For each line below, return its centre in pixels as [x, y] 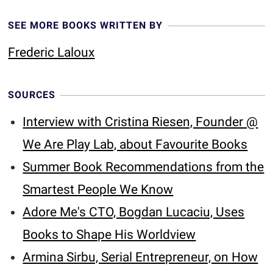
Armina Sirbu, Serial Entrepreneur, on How [140, 257]
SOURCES [32, 95]
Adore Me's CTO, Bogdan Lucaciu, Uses [134, 212]
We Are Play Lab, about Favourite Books [135, 144]
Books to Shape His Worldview [109, 235]
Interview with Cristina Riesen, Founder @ [140, 122]
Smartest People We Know [98, 190]
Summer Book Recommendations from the [144, 167]
